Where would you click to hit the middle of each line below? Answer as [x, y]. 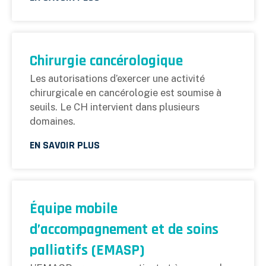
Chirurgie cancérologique [106, 61]
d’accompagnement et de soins [124, 229]
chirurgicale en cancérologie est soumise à [126, 92]
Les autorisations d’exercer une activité [117, 78]
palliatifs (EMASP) [87, 250]
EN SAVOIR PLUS [65, 145]
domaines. [53, 121]
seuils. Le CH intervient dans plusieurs [115, 107]
